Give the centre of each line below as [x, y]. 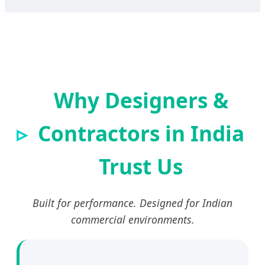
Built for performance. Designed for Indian [132, 203]
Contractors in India [141, 133]
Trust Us [141, 166]
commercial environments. [132, 219]
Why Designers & [141, 100]
